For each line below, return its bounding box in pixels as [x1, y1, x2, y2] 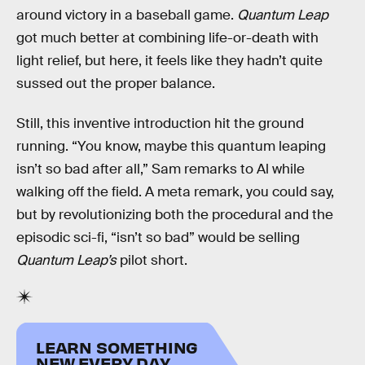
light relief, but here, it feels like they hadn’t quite [16, 51, 323, 69]
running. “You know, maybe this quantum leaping [16, 138, 326, 156]
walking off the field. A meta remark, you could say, [16, 183, 334, 201]
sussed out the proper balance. [16, 74, 215, 92]
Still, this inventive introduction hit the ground [16, 115, 304, 133]
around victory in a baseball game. [16, 6, 237, 24]
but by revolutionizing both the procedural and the [16, 206, 333, 224]
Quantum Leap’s [16, 252, 117, 270]
